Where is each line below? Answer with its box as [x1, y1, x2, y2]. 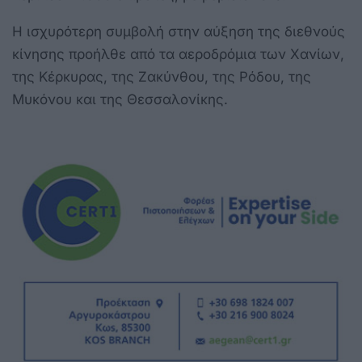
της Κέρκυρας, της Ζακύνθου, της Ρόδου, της [12, 68, 311, 85]
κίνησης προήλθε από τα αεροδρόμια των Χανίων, [12, 45, 344, 62]
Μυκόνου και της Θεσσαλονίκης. [12, 90, 228, 107]
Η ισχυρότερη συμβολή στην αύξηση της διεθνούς [12, 23, 345, 40]
